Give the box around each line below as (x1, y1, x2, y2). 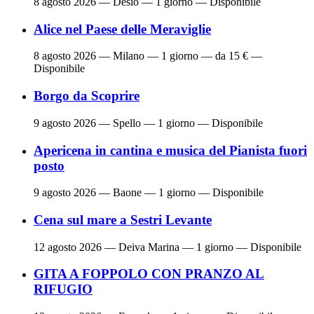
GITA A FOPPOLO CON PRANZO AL (34, 266, 264, 282)
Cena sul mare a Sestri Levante (34, 212, 212, 227)
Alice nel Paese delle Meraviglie (34, 21, 211, 36)
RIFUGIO (34, 282, 93, 297)
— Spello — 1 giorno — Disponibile (96, 116, 263, 129)
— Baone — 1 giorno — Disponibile (96, 186, 264, 199)
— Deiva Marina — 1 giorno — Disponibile (102, 240, 301, 253)
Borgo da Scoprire (34, 88, 139, 104)
